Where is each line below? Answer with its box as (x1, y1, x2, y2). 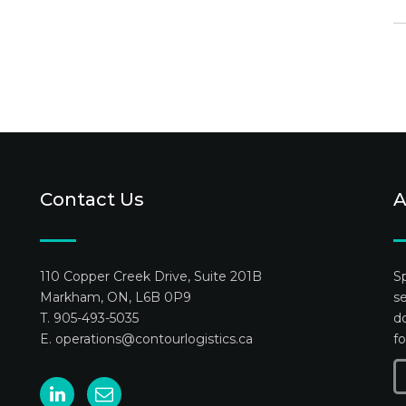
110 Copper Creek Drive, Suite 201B (40, 268, 262, 285)
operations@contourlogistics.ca (55, 331, 253, 347)
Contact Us (40, 188, 144, 210)
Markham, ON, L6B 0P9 (40, 289, 191, 305)
